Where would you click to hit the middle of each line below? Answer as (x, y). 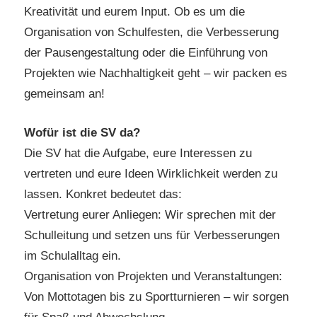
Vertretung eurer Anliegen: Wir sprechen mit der (150, 214)
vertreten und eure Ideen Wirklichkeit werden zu (151, 173)
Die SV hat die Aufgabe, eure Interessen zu (138, 153)
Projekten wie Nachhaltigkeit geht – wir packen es (156, 74)
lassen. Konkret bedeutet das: (103, 194)
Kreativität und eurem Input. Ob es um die (134, 12)
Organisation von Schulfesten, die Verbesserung (151, 33)
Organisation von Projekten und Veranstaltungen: (153, 276)
